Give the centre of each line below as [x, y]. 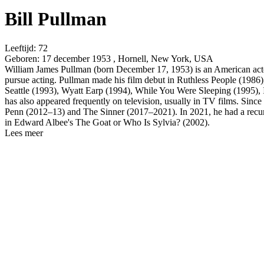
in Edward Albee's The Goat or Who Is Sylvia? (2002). [107, 122]
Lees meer [24, 133]
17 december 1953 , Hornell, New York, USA [126, 58]
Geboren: [22, 58]
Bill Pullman [56, 19]
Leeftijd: [20, 48]
